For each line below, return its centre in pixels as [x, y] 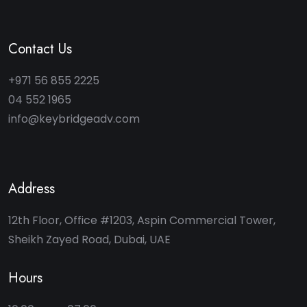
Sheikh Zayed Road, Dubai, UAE [89, 239]
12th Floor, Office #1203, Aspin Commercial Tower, [142, 220]
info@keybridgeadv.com [74, 119]
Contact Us [40, 49]
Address [32, 188]
